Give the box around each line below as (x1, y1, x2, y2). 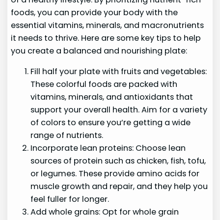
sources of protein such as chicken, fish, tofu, (30, 155, 206, 167)
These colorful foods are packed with (30, 79, 178, 90)
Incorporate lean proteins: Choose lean (30, 142, 186, 154)
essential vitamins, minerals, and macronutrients (11, 19, 204, 31)
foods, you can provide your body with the (11, 6, 178, 18)
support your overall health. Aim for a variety (30, 104, 208, 116)
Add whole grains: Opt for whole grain (30, 206, 179, 218)
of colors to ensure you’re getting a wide (30, 117, 191, 129)
